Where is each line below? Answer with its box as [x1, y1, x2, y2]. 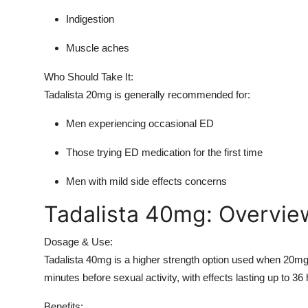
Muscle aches [66, 41, 129, 54]
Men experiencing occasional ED [66, 117, 214, 129]
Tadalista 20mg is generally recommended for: [44, 88, 250, 100]
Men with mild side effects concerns [66, 175, 227, 187]
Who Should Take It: [44, 70, 133, 82]
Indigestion [66, 12, 114, 25]
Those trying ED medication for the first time [66, 146, 263, 158]
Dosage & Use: [44, 235, 113, 247]
